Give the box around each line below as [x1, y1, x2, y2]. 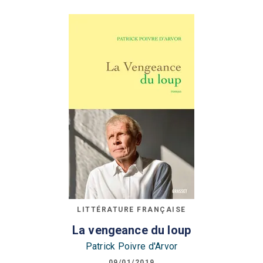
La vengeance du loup [72, 223, 191, 238]
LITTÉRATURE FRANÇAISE [77, 205, 186, 214]
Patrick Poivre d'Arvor [85, 241, 178, 252]
